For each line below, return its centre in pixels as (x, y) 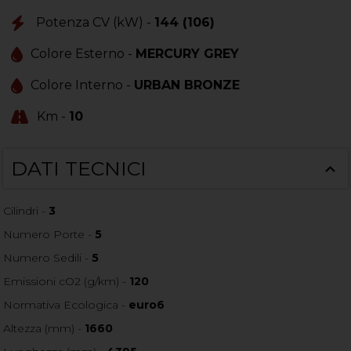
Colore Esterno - (83, 53)
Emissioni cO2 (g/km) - (67, 281)
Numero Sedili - (48, 257)
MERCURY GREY (188, 53)
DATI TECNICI (79, 168)
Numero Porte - (49, 234)
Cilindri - (26, 210)
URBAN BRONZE (187, 85)
